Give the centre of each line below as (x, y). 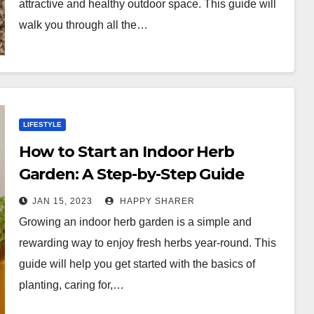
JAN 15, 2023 (62, 201)
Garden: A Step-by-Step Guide (131, 174)
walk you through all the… (83, 25)
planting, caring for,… (71, 285)
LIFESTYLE (42, 124)
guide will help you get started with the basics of (137, 264)
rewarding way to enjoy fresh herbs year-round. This (147, 243)
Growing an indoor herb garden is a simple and (135, 222)
